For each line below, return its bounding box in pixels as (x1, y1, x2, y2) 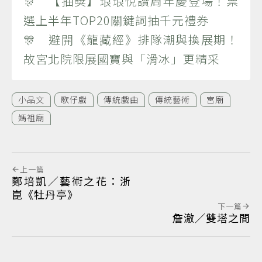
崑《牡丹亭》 (12, 186, 78, 202)
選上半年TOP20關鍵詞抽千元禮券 (23, 11, 209, 29)
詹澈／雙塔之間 (173, 209, 250, 225)
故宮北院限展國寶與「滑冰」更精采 (23, 50, 220, 67)
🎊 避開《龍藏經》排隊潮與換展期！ (23, 30, 239, 48)
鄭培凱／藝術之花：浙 (12, 173, 131, 188)
